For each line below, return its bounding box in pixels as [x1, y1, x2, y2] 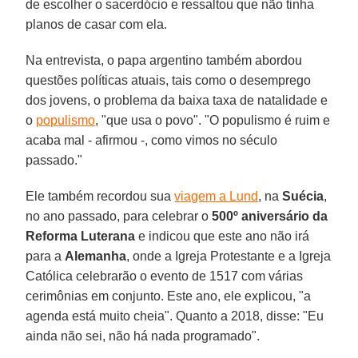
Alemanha [65, 249, 127, 263]
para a [26, 249, 66, 263]
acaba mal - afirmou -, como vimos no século [26, 133, 278, 147]
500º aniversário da [212, 209, 328, 223]
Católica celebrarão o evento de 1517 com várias [26, 268, 304, 283]
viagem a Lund [174, 189, 259, 203]
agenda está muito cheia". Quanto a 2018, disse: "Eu [26, 308, 324, 323]
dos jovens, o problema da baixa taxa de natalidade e [26, 93, 328, 107]
